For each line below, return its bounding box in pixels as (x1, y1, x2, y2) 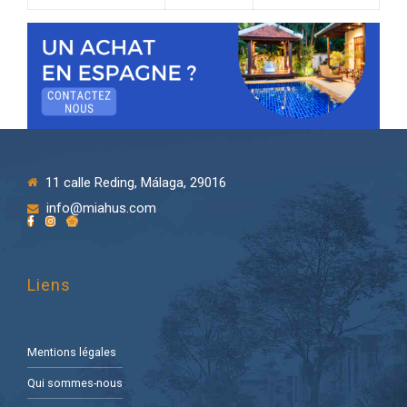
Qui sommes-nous (27, 376, 123, 391)
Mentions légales (27, 344, 116, 359)
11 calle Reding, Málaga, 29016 (45, 174, 226, 191)
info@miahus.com (45, 200, 156, 217)
